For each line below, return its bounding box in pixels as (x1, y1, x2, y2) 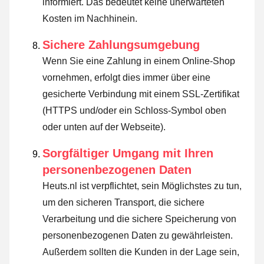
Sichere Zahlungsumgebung (42, 38, 200, 51)
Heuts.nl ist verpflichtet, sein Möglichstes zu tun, (42, 180, 242, 191)
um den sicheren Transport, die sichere (42, 197, 204, 207)
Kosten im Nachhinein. (42, 13, 137, 24)
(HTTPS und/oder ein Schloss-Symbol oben (42, 105, 226, 115)
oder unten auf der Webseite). (42, 121, 166, 132)
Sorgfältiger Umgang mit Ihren (42, 146, 213, 160)
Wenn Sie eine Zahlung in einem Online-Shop (42, 55, 235, 66)
